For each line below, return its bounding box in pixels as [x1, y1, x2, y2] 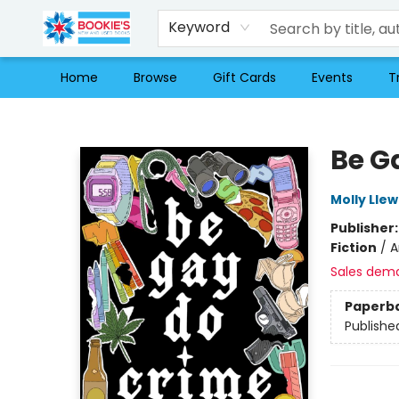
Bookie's [13, 106, 62, 124]
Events [312, 69, 353, 86]
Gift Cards [213, 69, 276, 86]
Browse [134, 69, 177, 86]
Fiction [330, 239, 377, 256]
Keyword [168, 17, 231, 37]
